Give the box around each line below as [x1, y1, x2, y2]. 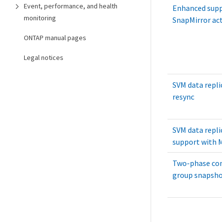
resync [172, 92, 194, 102]
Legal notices [24, 53, 63, 62]
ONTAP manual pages [24, 33, 86, 42]
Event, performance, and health [24, 1, 117, 10]
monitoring [24, 13, 56, 22]
